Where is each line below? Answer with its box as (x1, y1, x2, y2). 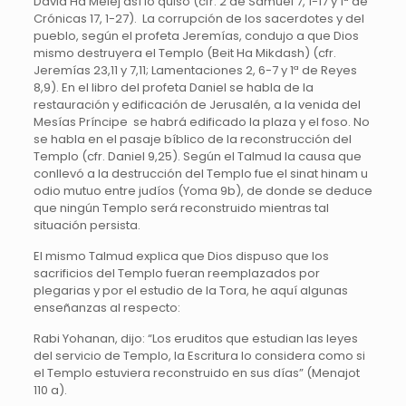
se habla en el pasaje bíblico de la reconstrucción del (33, 130, 352, 149)
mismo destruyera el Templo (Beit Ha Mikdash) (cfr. (33, 44, 336, 63)
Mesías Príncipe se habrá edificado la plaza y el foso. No (33, 113, 370, 131)
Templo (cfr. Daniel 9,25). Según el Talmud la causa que (33, 148, 362, 166)
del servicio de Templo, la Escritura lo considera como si (33, 347, 365, 365)
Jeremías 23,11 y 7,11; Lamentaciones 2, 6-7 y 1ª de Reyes (33, 62, 357, 80)
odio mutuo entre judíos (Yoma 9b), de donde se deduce (33, 182, 372, 200)
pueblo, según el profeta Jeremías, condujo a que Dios (33, 27, 359, 45)
